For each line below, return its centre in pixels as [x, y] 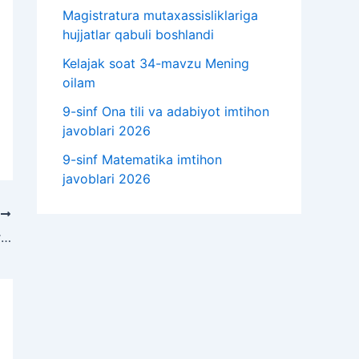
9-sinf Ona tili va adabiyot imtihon [166, 112]
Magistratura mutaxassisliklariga [160, 16]
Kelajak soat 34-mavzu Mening [156, 64]
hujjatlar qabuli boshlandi [138, 35]
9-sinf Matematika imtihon [142, 160]
